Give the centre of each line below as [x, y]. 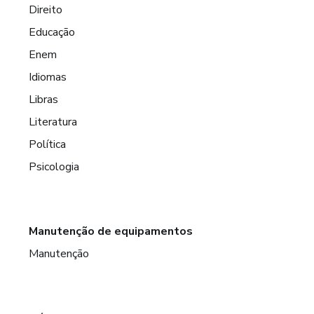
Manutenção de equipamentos [111, 231]
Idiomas [48, 77]
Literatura [53, 122]
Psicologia [54, 167]
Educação [52, 32]
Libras [44, 100]
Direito [46, 10]
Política [48, 144]
